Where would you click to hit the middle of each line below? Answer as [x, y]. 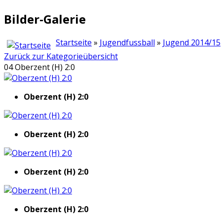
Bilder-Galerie [45, 19]
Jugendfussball [127, 42]
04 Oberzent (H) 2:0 [39, 67]
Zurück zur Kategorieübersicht [61, 56]
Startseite [74, 42]
